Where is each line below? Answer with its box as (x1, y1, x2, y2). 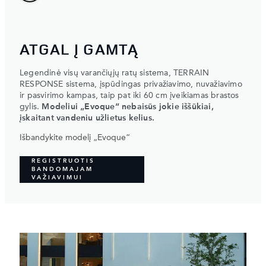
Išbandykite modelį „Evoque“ (20, 133, 130, 142)
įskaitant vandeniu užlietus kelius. (20, 113, 154, 122)
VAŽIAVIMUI (31, 175, 83, 180)
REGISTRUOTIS (31, 158, 95, 164)
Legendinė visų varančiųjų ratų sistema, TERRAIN (20, 68, 210, 77)
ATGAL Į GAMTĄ (20, 38, 138, 59)
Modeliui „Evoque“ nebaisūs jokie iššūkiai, (42, 102, 214, 111)
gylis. (20, 102, 42, 111)
